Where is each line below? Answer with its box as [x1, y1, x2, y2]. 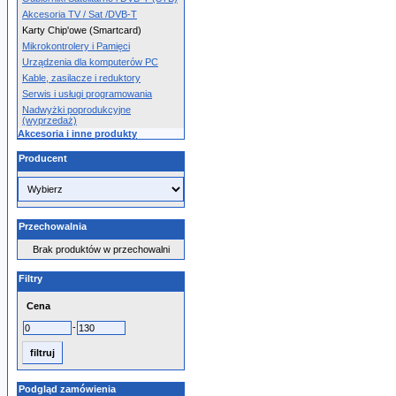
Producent [19, 153, 67, 164]
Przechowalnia [19, 221, 87, 232]
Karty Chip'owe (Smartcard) [22, 25, 141, 35]
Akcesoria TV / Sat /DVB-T [22, 9, 137, 19]
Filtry [19, 273, 42, 284]
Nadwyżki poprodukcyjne [22, 104, 131, 115]
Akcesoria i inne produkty [18, 128, 137, 139]
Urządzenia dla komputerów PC [22, 57, 158, 67]
